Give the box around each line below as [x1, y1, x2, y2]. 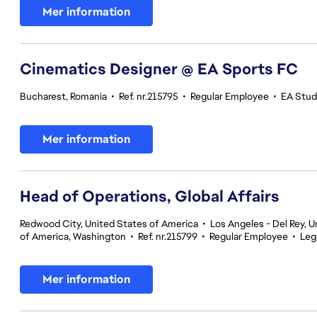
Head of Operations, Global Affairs [20, 186, 279, 207]
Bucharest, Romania [20, 90, 107, 103]
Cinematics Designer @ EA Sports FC [20, 59, 298, 79]
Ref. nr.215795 [119, 90, 178, 103]
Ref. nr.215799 [138, 230, 197, 243]
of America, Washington [20, 230, 126, 243]
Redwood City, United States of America [20, 217, 198, 230]
